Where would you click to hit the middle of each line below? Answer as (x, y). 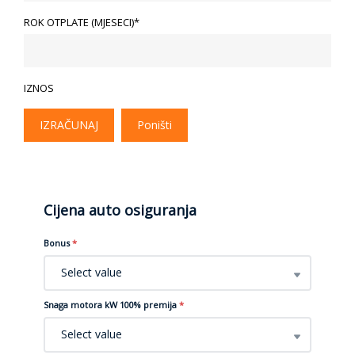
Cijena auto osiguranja (120, 210)
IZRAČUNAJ (69, 124)
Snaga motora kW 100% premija (110, 304)
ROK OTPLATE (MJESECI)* (82, 22)
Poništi (155, 124)
